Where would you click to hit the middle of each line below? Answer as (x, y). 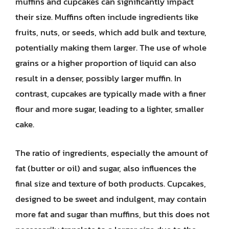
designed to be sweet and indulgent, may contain (111, 199)
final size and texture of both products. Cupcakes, (111, 183)
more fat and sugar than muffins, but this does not (112, 214)
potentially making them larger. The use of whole (111, 48)
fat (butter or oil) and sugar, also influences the (106, 168)
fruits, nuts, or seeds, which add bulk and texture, (111, 32)
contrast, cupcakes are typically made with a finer (111, 94)
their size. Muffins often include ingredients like (107, 17)
